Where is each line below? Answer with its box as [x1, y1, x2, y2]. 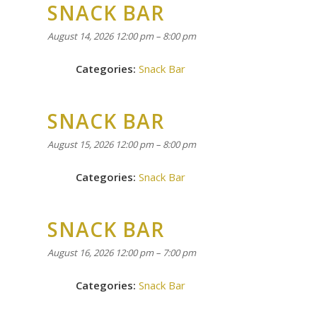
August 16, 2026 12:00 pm [47, 246, 154, 259]
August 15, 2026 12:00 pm [47, 138, 154, 151]
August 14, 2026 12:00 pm [47, 30, 154, 42]
